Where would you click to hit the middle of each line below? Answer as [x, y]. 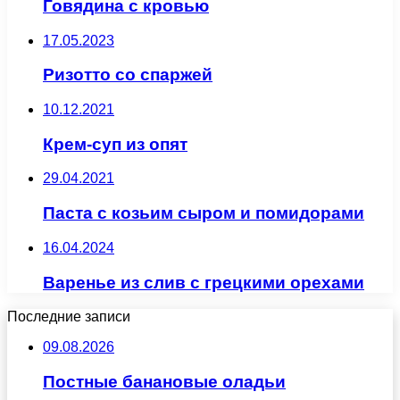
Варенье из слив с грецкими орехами [204, 282]
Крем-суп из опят [115, 144]
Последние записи [69, 317]
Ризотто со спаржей [128, 75]
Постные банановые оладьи [164, 381]
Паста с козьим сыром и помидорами [204, 213]
